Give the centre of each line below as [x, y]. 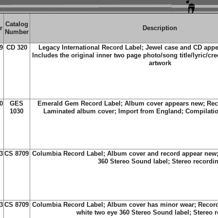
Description [160, 28]
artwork [160, 63]
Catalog [17, 24]
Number [17, 32]
